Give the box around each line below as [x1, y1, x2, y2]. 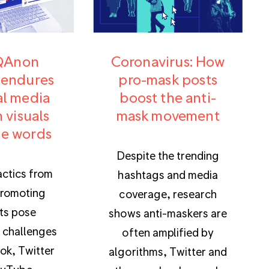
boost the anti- [119, 88, 217, 105]
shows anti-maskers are [109, 206, 227, 219]
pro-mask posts [118, 70, 217, 87]
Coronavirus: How [110, 52, 225, 69]
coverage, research [119, 187, 217, 200]
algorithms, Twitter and [109, 244, 227, 258]
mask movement [116, 106, 220, 123]
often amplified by [122, 225, 214, 238]
